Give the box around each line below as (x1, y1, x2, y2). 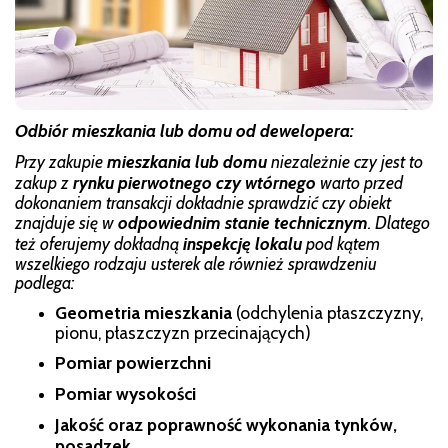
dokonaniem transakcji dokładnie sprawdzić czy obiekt (15, 191, 391, 213)
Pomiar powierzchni (55, 351, 211, 373)
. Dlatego (368, 211, 430, 233)
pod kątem (306, 232, 380, 254)
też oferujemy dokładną (15, 232, 183, 254)
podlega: (15, 271, 74, 293)
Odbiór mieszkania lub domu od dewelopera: (15, 119, 354, 141)
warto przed (316, 171, 403, 193)
